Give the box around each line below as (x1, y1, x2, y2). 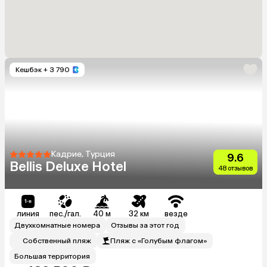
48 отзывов (218, 164, 253, 172)
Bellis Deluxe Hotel (10, 158, 126, 175)
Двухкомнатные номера (14, 221, 100, 229)
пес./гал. (49, 209, 81, 218)
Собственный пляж (23, 236, 91, 245)
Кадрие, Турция (51, 148, 115, 159)
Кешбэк (15, 65, 42, 74)
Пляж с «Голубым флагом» (110, 236, 207, 245)
